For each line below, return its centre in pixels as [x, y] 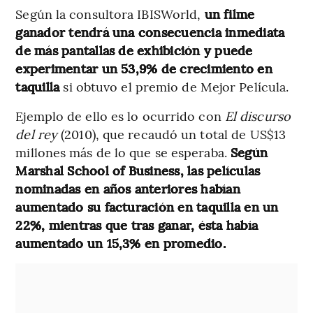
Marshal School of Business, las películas [138, 170]
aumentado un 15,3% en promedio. [121, 242]
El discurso [257, 115]
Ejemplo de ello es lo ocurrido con [120, 115]
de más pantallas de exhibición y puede [134, 50]
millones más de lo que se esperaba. [123, 152]
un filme [230, 13]
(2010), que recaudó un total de [152, 133]
